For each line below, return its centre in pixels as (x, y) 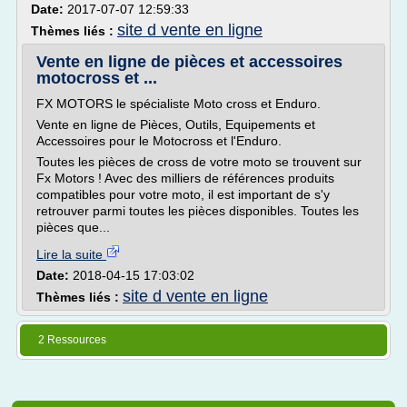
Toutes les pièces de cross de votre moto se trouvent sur (199, 162)
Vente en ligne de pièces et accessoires (189, 62)
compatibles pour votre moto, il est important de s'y (183, 194)
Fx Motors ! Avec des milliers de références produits (185, 178)
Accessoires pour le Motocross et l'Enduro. (159, 141)
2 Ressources (72, 340)
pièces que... (73, 227)
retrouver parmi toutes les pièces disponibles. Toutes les (198, 211)
